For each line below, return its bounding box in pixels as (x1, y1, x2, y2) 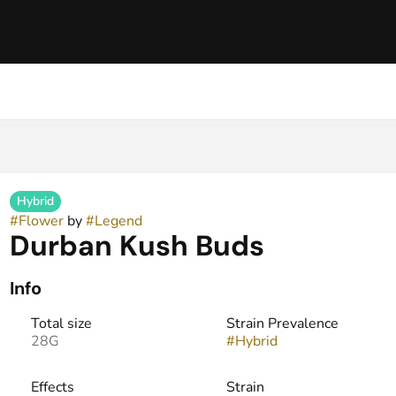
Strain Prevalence (225, 314, 339, 333)
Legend (94, 211, 142, 231)
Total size (30, 314, 92, 333)
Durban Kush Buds (9, 227, 264, 264)
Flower (18, 211, 64, 231)
